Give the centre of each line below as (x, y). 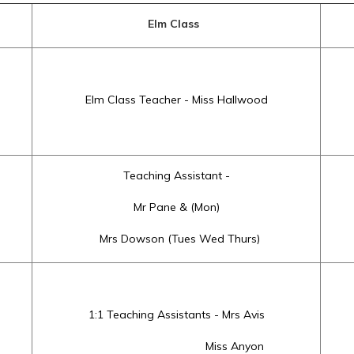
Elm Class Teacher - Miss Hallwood (176, 100)
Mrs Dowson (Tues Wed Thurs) (176, 239)
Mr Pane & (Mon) (176, 207)
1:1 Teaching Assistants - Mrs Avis (176, 314)
